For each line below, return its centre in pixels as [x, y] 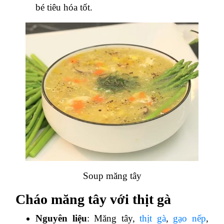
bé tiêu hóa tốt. [64, 7]
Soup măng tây [112, 175]
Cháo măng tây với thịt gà [93, 199]
